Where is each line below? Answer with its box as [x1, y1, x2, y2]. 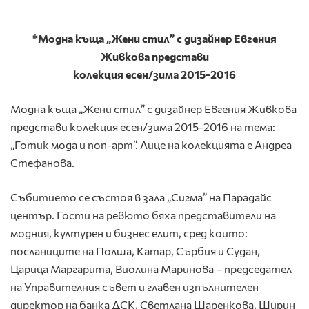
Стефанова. [10, 155, 74, 169]
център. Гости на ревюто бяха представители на [10, 208, 276, 221]
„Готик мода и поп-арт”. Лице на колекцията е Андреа [10, 137, 292, 151]
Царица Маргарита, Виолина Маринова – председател [10, 261, 292, 275]
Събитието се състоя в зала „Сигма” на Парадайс [10, 190, 272, 203]
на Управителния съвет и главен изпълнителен [10, 279, 259, 293]
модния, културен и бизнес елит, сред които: [10, 226, 248, 239]
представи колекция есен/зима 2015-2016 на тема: [10, 119, 275, 133]
